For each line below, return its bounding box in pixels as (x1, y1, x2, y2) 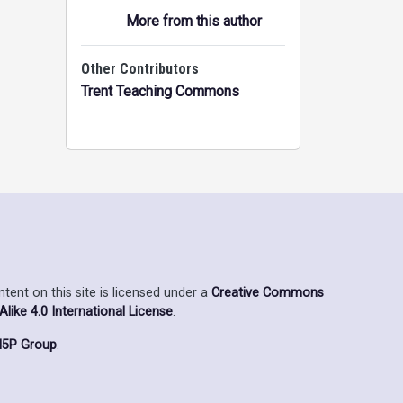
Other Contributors (81, 60, 199, 77)
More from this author (126, 13, 262, 30)
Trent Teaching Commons (81, 83, 239, 100)
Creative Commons (211, 284, 324, 300)
